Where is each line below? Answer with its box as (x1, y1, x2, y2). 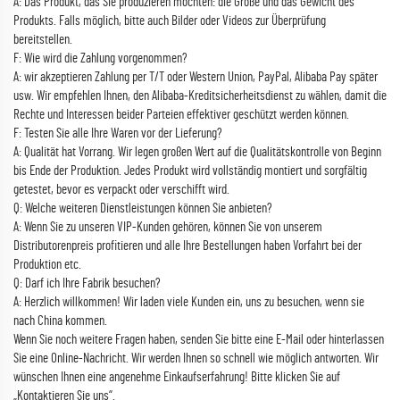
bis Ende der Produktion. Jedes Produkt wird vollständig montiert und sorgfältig (13, 164, 367, 178)
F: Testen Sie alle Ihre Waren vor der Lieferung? (13, 127, 222, 140)
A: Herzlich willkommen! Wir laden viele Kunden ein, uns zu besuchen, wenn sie (13, 296, 364, 309)
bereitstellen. (13, 33, 72, 46)
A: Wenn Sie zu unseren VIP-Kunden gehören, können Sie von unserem (13, 221, 322, 234)
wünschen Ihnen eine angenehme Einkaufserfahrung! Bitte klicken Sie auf (13, 371, 340, 384)
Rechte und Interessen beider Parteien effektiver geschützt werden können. (13, 108, 349, 121)
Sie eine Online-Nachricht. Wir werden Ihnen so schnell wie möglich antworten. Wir (13, 352, 379, 365)
